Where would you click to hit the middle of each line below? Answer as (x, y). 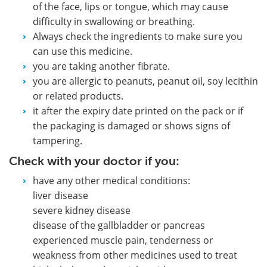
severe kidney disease (82, 210)
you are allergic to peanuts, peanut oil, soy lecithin (145, 81)
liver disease (60, 195)
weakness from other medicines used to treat (135, 255)
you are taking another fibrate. (101, 66)
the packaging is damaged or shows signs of (131, 125)
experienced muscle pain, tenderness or (123, 240)
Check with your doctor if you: (94, 161)
